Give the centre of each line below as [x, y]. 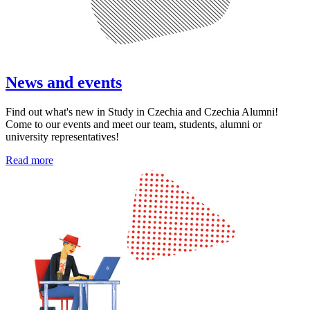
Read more [29, 160]
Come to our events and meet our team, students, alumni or [134, 124]
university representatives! [62, 136]
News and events [64, 82]
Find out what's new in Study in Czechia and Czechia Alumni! [142, 111]
